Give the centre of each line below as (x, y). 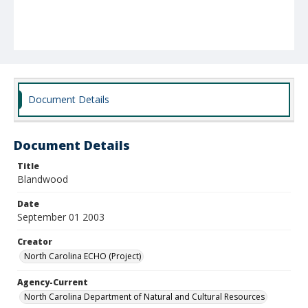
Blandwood (43, 179)
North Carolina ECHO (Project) (82, 256)
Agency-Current (53, 282)
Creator (35, 242)
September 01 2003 (61, 217)
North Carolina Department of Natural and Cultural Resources (144, 297)
